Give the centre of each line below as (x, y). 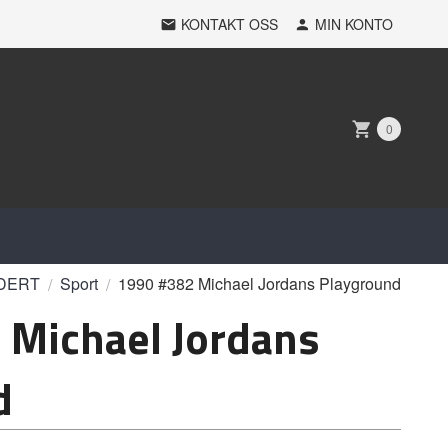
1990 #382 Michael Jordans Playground (259, 283)
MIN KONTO (354, 24)
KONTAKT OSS (229, 24)
